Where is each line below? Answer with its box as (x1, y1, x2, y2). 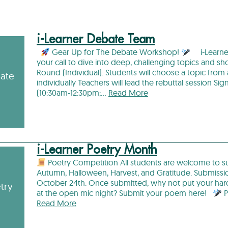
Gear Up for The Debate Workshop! (50, 47, 182, 57)
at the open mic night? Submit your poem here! (37, 188, 213, 198)
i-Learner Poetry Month (37, 144, 157, 156)
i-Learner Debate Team (37, 33, 155, 45)
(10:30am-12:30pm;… (37, 88, 108, 98)
